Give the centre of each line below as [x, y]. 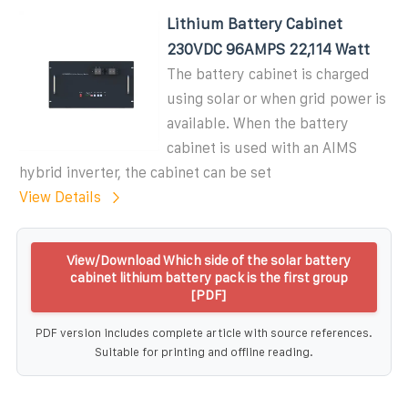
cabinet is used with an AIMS [262, 148]
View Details [60, 197]
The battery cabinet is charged [269, 74]
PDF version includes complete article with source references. [204, 332]
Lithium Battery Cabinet [255, 23]
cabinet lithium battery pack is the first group [209, 277]
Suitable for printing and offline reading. [204, 352]
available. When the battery [258, 123]
